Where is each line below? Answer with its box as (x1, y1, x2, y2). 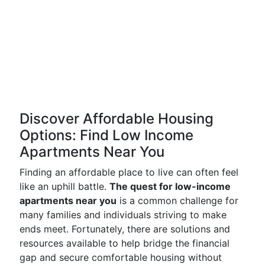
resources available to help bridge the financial (20, 237, 230, 249)
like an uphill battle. (20, 180, 109, 192)
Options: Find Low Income (20, 127, 193, 144)
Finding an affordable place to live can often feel (20, 166, 238, 178)
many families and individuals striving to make (20, 209, 227, 221)
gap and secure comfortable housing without (20, 251, 222, 263)
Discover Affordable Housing (20, 110, 214, 127)
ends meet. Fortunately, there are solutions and (20, 223, 230, 235)
